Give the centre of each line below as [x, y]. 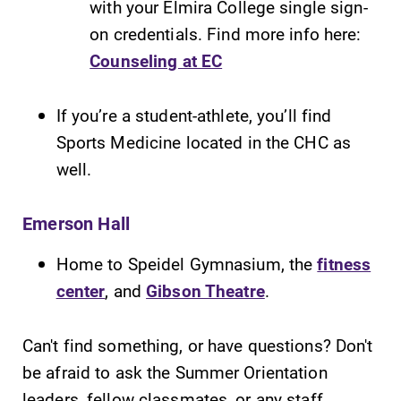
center [81, 290]
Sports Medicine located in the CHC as [204, 141]
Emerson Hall [77, 223]
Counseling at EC [156, 60]
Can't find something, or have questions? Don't [198, 346]
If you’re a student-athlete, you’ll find [194, 115]
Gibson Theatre [205, 290]
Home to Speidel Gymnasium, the [187, 263]
